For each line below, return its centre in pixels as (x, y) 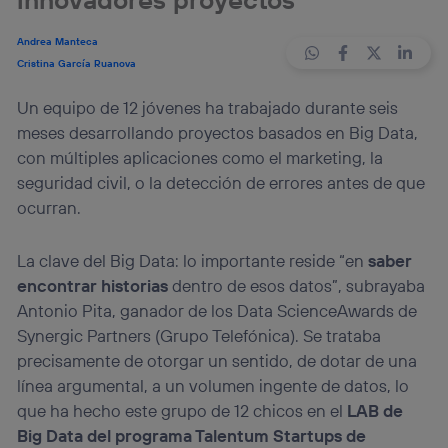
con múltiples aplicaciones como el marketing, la (200, 158)
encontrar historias (93, 285)
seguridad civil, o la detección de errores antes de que (221, 183)
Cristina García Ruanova (77, 64)
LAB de (375, 410)
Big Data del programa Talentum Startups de (192, 435)
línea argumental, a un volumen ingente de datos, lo (213, 385)
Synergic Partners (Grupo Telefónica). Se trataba (199, 335)
